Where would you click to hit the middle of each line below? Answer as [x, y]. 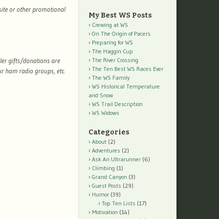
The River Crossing [115, 60]
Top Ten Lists [119, 203]
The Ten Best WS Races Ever [128, 69]
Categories [109, 132]
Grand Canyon [109, 177]
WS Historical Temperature [126, 87]
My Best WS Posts [120, 16]
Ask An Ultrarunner [116, 159]
